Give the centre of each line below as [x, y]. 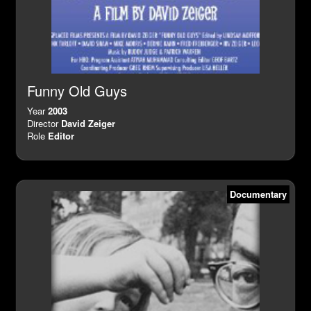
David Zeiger [88, 123]
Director [44, 123]
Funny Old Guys [77, 90]
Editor [61, 135]
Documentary [258, 194]
